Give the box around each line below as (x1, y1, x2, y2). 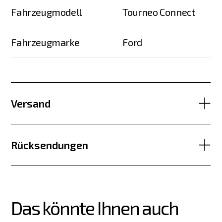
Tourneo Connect (122, 6, 195, 18)
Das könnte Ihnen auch (11, 196, 181, 219)
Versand (11, 97, 51, 110)
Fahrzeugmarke (11, 36, 80, 49)
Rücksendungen (11, 138, 89, 151)
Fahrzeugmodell (11, 6, 82, 18)
